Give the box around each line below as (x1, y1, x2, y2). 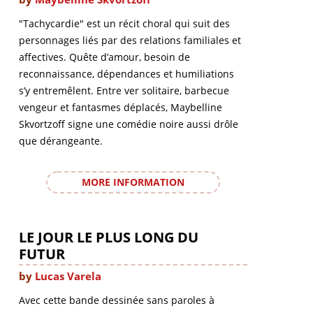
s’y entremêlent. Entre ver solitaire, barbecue (18, 83, 229, 97)
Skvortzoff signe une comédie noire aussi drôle (18, 117, 238, 131)
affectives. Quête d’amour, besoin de (18, 50, 190, 64)
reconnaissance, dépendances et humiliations (18, 66, 234, 80)
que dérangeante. (18, 133, 103, 147)
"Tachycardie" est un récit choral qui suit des (18, 16, 230, 30)
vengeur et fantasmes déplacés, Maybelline (18, 100, 222, 114)
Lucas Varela (34, 269, 101, 283)
